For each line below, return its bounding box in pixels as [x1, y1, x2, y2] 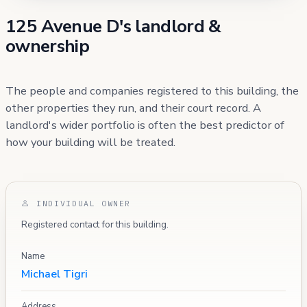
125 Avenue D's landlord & [5, 14, 221, 39]
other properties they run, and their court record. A [5, 100, 261, 116]
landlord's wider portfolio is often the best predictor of [5, 117, 284, 134]
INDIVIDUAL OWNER [30, 197, 131, 208]
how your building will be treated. [5, 134, 175, 151]
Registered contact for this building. [21, 218, 169, 232]
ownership [5, 34, 90, 59]
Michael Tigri [21, 267, 88, 282]
